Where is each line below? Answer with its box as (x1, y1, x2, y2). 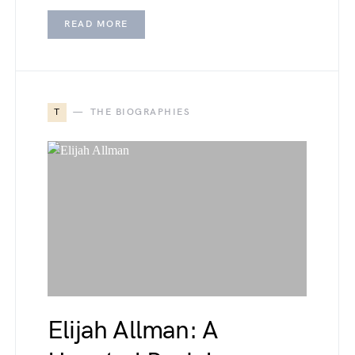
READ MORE (64, 18, 128, 30)
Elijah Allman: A (48, 315, 219, 346)
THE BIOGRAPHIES (90, 106, 190, 118)
